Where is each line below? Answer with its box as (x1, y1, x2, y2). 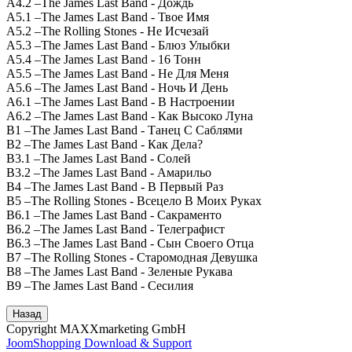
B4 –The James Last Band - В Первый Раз (6, 179, 223, 193)
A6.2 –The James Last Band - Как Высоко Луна (6, 108, 253, 123)
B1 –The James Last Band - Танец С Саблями (6, 123, 243, 137)
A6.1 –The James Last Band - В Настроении (6, 94, 235, 108)
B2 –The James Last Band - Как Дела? (6, 137, 203, 151)
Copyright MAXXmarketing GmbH (6, 321, 186, 335)
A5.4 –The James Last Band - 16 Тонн (6, 52, 201, 66)
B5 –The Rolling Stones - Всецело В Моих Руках (6, 193, 262, 207)
